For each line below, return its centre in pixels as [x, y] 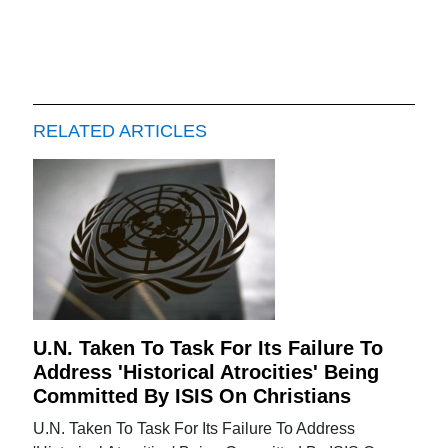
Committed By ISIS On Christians [192, 395]
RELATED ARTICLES [120, 130]
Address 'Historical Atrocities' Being [206, 371]
